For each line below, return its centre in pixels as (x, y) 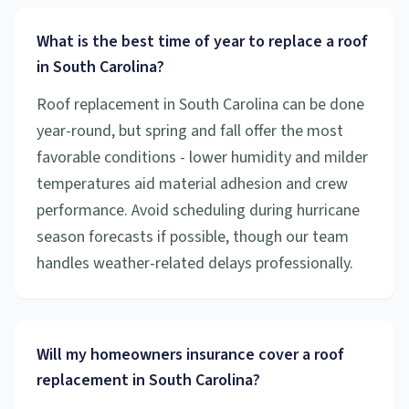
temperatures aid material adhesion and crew (192, 184)
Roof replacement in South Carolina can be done (200, 105)
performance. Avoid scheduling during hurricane (198, 210)
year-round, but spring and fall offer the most (190, 131)
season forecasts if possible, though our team (193, 237)
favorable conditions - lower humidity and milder (202, 157)
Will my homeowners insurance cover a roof (190, 355)
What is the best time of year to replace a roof (202, 42)
